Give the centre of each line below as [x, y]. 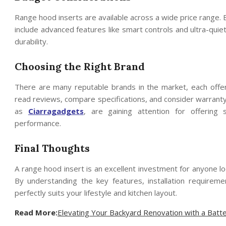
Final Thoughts [52, 148]
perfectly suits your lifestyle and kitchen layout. [96, 192]
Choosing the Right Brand [80, 66]
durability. [31, 41]
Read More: [36, 212]
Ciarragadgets [56, 111]
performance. [38, 123]
